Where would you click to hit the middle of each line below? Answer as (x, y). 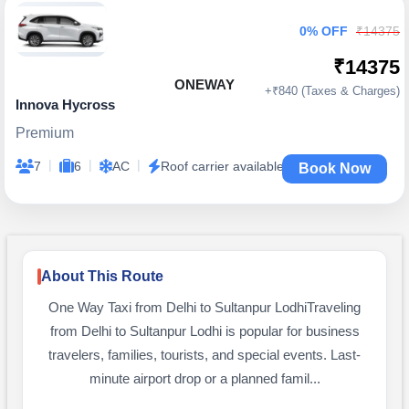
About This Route (102, 276)
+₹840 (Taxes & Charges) (332, 91)
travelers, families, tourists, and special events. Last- (204, 355)
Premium (45, 133)
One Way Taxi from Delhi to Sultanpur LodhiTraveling (204, 308)
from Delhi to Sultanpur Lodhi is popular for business (204, 331)
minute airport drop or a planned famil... (204, 379)
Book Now (335, 168)
